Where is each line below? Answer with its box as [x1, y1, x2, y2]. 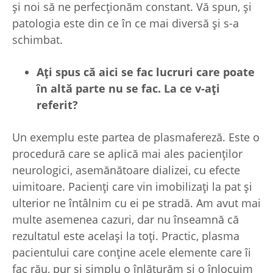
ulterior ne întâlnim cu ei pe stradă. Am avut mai [12, 196, 261, 211]
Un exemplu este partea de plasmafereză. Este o [12, 130, 260, 145]
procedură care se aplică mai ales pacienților [12, 146, 243, 161]
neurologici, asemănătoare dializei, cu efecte [12, 163, 240, 178]
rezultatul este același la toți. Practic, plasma [12, 229, 239, 244]
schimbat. [12, 32, 63, 48]
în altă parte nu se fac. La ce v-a [37, 81, 211, 96]
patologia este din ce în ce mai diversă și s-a [12, 16, 239, 31]
